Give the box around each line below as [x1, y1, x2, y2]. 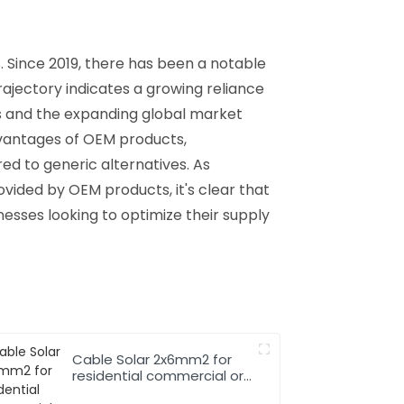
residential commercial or [72, 365, 244, 385]
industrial [72, 381, 133, 401]
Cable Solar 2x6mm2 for [72, 349, 233, 369]
